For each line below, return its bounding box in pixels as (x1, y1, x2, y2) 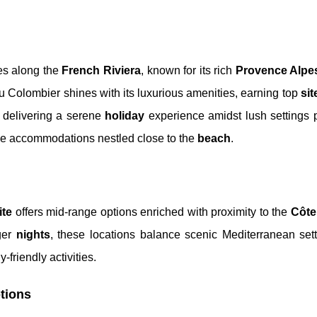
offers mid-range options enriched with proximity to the (12, 206, 291, 218)
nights (16, 229, 50, 241)
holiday (105, 110, 145, 122)
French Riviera (62, 64, 141, 76)
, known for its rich (141, 64, 236, 76)
